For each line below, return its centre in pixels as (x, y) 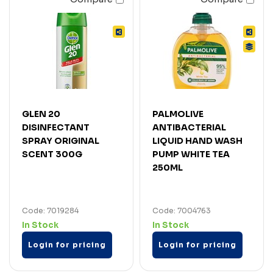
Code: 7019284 (50, 210)
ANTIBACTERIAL (189, 127)
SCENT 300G (52, 154)
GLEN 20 (41, 114)
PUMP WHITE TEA (191, 154)
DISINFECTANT (56, 127)
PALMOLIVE (178, 114)
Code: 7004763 (182, 210)
